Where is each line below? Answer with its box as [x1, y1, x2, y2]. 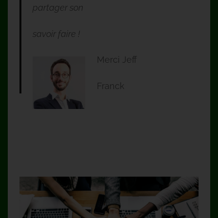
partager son [32, 2, 85, 13]
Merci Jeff [96, 54, 137, 65]
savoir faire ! [32, 28, 82, 39]
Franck [96, 80, 125, 91]
